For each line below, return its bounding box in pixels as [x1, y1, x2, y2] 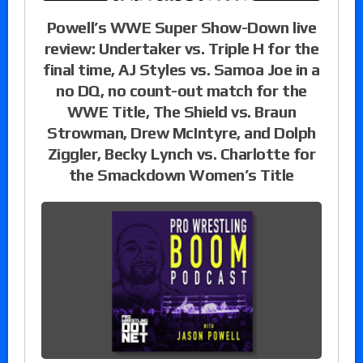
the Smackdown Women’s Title [68, 165, 295, 185]
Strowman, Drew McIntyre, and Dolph [47, 123, 316, 143]
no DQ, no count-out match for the [56, 81, 307, 100]
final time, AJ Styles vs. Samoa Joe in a [43, 60, 320, 79]
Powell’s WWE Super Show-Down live [46, 18, 317, 37]
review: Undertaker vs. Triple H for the [44, 39, 319, 58]
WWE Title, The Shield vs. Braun [66, 102, 297, 122]
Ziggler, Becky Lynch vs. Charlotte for [47, 144, 316, 164]
